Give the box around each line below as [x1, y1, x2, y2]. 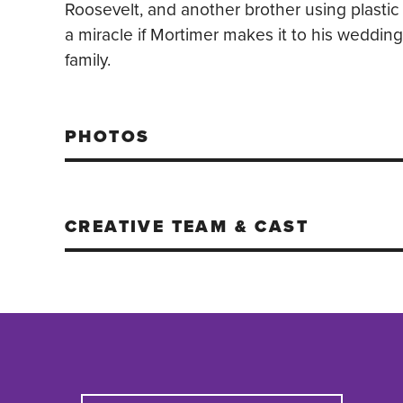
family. [65, 47, 111, 74]
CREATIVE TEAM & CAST [65, 213, 309, 240]
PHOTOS [65, 123, 150, 150]
